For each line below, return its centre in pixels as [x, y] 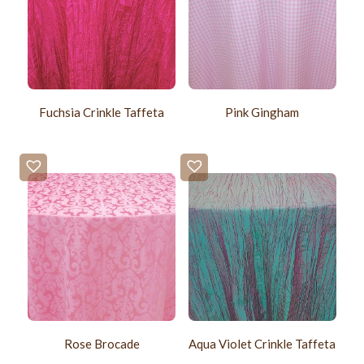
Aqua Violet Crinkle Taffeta [262, 343]
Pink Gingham [262, 112]
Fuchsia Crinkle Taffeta [102, 112]
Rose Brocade [102, 343]
